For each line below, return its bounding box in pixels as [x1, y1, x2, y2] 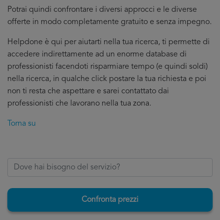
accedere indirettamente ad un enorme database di [7, 51, 187, 58]
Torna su [7, 120, 36, 128]
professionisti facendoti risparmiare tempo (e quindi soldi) [7, 63, 208, 71]
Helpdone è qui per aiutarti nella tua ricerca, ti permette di [7, 38, 210, 46]
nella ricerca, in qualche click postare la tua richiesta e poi [7, 75, 206, 83]
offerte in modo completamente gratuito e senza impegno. [7, 18, 212, 26]
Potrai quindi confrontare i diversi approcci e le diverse [7, 6, 197, 14]
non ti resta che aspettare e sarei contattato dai [7, 87, 169, 95]
